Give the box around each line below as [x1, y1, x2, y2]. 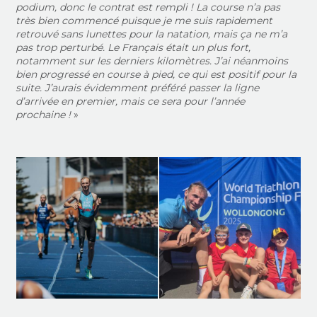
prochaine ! [16, 108, 71, 121]
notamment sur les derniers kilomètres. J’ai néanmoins [16, 54, 289, 67]
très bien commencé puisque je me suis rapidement [16, 14, 273, 27]
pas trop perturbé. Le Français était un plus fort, [16, 41, 251, 54]
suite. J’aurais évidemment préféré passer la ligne [16, 81, 260, 94]
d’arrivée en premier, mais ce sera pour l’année [16, 95, 246, 108]
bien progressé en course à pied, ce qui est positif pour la [16, 68, 297, 81]
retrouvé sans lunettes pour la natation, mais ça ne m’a [16, 28, 288, 40]
